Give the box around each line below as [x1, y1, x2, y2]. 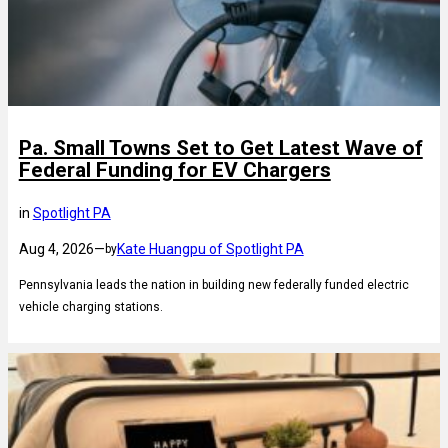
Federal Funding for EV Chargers [18, 158, 331, 183]
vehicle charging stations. [18, 300, 163, 315]
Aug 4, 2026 [18, 241, 94, 258]
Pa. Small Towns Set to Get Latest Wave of [18, 136, 423, 161]
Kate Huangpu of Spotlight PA [116, 241, 304, 258]
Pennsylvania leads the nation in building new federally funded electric [18, 278, 409, 293]
